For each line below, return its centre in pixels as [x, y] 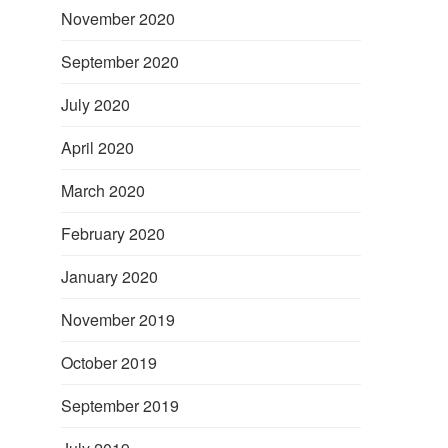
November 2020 [118, 18]
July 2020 [95, 104]
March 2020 [103, 190]
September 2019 [120, 405]
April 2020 [97, 147]
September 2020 [120, 61]
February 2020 [113, 233]
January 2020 [109, 276]
